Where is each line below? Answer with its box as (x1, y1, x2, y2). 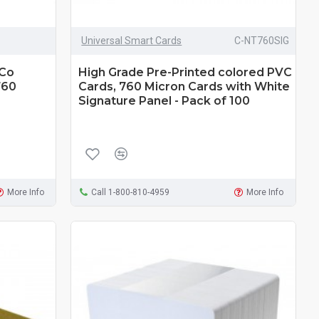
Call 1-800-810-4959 (91, 187, 170, 197)
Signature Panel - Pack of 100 (78, 93, 251, 108)
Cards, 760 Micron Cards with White (78, 79, 291, 93)
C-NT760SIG (234, 34, 289, 46)
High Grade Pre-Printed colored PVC (78, 65, 293, 79)
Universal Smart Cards (81, 34, 182, 46)
